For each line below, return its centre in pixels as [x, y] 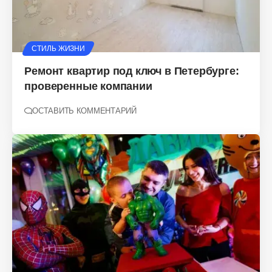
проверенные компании [88, 86]
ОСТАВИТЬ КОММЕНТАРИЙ [84, 110]
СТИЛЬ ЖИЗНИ [59, 48]
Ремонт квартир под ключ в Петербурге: [132, 71]
